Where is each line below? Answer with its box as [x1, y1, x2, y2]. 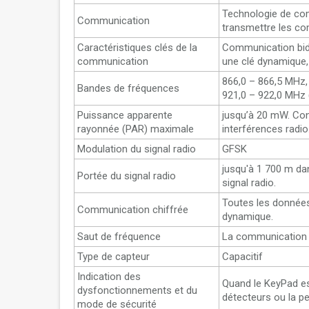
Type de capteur [77, 250, 150, 263]
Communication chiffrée [77, 203, 188, 216]
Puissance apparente [77, 109, 172, 121]
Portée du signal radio [77, 170, 176, 182]
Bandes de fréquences [77, 82, 179, 94]
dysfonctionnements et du [77, 284, 197, 297]
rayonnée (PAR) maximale [77, 123, 194, 135]
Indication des [77, 270, 141, 283]
